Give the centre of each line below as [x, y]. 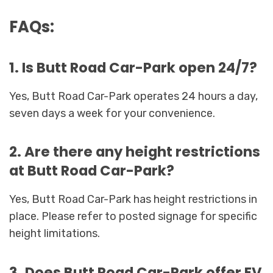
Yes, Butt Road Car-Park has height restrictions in [133, 200]
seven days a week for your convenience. [112, 114]
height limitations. [55, 234]
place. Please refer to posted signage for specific [133, 217]
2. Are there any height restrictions [135, 152]
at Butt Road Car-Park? [92, 171]
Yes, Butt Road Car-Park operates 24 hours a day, [133, 97]
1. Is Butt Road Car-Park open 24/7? [133, 68]
